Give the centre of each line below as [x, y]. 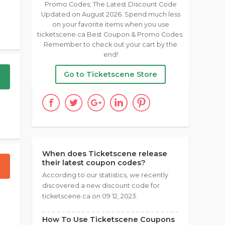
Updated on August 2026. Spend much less [110, 14]
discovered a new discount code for [101, 186]
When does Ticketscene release [105, 154]
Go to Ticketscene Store [110, 74]
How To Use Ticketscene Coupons [108, 219]
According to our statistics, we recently [105, 175]
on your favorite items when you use [110, 24]
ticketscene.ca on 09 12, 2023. [90, 196]
